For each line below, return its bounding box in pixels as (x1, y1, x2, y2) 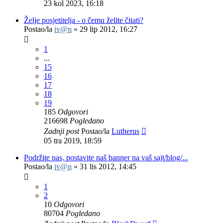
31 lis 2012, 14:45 (80, 162, 136, 171)
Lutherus (111, 127, 139, 136)
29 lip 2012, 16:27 (80, 25, 137, 34)
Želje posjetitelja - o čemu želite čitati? (24, 16, 143, 25)
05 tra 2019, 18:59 (44, 136, 102, 145)
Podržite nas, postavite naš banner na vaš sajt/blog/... (24, 153, 188, 162)
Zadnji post (44, 127, 81, 136)
